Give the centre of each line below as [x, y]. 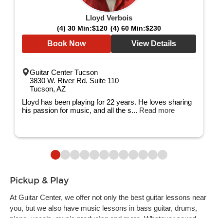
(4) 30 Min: [74, 28]
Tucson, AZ [48, 89]
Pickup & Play [39, 181]
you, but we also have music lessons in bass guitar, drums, [103, 208]
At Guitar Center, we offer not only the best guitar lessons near [108, 197]
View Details [154, 44]
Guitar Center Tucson [64, 72]
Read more [157, 110]
